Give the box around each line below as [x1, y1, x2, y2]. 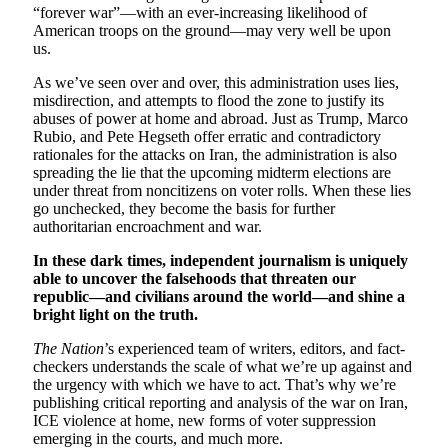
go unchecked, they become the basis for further [33, 200, 335, 218]
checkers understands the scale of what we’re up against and [33, 358, 412, 376]
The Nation [33, 340, 104, 358]
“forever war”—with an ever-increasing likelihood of [33, 4, 367, 22]
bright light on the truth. [33, 306, 198, 324]
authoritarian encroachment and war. [33, 218, 266, 236]
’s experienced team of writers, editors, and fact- [104, 340, 405, 358]
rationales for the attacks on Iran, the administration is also [33, 146, 397, 164]
